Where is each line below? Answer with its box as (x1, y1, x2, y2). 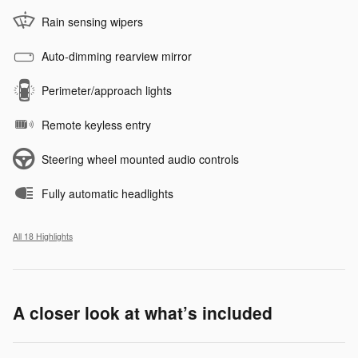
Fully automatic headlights (42, 185, 173, 201)
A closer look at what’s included (13, 300, 272, 324)
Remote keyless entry (42, 116, 151, 133)
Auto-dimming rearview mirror (42, 47, 192, 64)
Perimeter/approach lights (42, 82, 172, 98)
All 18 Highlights (13, 229, 73, 242)
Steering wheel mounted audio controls (42, 150, 239, 167)
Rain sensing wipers (42, 13, 143, 30)
